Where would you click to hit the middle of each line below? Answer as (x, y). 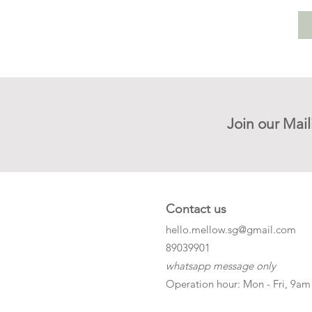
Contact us (196, 209)
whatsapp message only (221, 265)
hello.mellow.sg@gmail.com (231, 229)
